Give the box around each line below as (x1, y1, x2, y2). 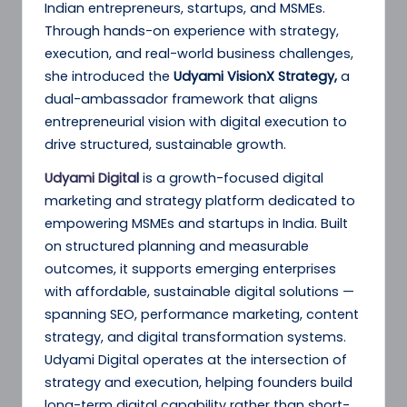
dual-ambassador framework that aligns (45, 90, 318, 109)
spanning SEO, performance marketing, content (45, 305, 359, 324)
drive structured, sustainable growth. (45, 135, 286, 154)
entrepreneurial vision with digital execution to (45, 113, 347, 132)
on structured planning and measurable (45, 237, 309, 256)
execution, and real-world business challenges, (45, 45, 353, 64)
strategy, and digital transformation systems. (45, 328, 346, 347)
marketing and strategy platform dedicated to (45, 192, 355, 211)
